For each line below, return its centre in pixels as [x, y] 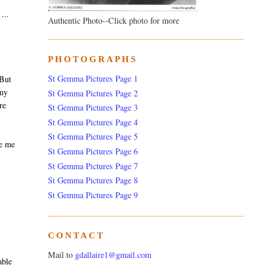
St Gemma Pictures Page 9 [93, 195]
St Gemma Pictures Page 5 [93, 137]
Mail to [61, 255]
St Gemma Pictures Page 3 [93, 108]
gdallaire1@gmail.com [113, 255]
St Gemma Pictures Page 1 [93, 79]
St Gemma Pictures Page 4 [93, 122]
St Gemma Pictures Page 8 [93, 180]
